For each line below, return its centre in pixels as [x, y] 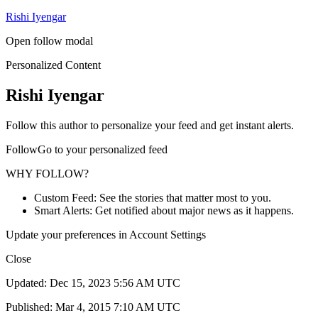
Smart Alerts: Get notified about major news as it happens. [164, 210]
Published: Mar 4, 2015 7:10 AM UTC [93, 307]
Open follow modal [49, 40]
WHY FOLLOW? [47, 173]
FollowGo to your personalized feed [87, 149]
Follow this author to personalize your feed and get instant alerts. [150, 125]
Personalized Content [53, 65]
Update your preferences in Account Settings [106, 234]
